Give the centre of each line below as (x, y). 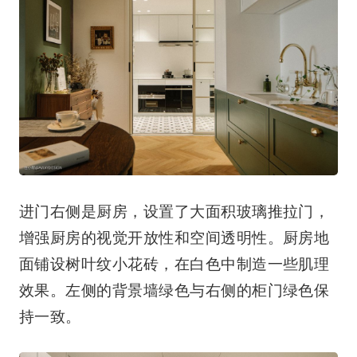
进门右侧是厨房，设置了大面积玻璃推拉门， (174, 211)
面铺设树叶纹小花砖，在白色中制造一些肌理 (174, 264)
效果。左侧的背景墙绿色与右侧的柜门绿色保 (174, 290)
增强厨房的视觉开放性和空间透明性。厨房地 (174, 237)
